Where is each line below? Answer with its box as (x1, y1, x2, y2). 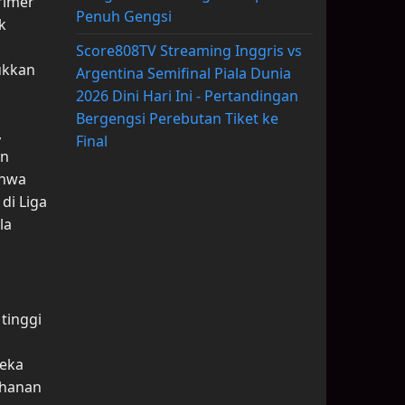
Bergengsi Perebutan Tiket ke (75, 108, 278, 129)
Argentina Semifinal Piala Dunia (75, 63, 291, 84)
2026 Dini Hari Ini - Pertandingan (75, 86, 298, 107)
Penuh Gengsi (75, 6, 172, 27)
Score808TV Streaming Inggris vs (75, 41, 302, 61)
